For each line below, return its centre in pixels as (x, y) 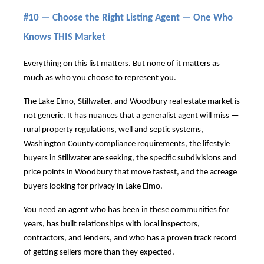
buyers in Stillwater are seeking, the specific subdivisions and (130, 158)
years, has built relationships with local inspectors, (112, 224)
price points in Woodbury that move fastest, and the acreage (130, 172)
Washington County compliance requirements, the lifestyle (127, 144)
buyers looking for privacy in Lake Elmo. (93, 186)
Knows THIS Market (65, 37)
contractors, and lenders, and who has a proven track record (130, 238)
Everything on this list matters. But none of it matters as (122, 64)
